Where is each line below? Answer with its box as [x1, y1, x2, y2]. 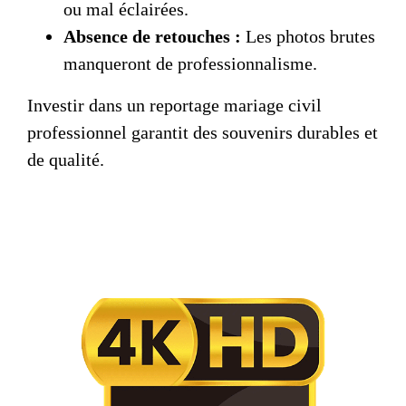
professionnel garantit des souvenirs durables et [27, 121, 378, 142]
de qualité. [27, 149, 104, 169]
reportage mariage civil [150, 94, 322, 115]
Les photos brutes [241, 25, 375, 46]
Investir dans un [27, 94, 150, 115]
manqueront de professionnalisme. [63, 53, 317, 73]
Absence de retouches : [63, 25, 241, 46]
